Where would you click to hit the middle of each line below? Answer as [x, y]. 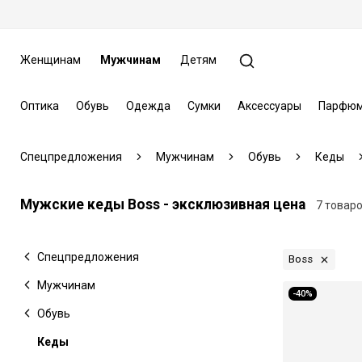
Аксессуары [269, 105]
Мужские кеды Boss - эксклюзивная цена [162, 204]
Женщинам [50, 60]
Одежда [148, 105]
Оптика [39, 105]
